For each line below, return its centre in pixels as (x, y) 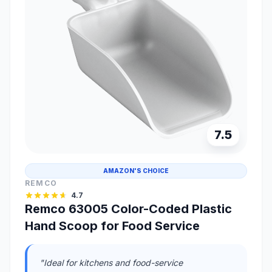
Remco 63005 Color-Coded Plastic (128, 209)
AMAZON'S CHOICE (136, 171)
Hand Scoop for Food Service (112, 226)
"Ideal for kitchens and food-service (111, 263)
